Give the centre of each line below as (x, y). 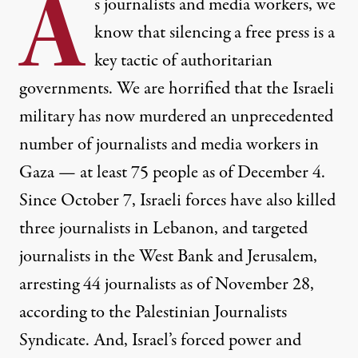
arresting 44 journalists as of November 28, (167, 285)
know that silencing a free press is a (215, 33)
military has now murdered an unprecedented (176, 117)
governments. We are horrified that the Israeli (177, 89)
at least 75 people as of (159, 173)
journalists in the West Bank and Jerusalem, (168, 257)
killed (316, 201)
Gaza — (50, 173)
